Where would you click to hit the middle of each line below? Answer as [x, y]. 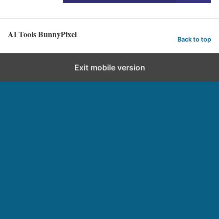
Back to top [194, 39]
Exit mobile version [109, 68]
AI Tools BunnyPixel [42, 34]
